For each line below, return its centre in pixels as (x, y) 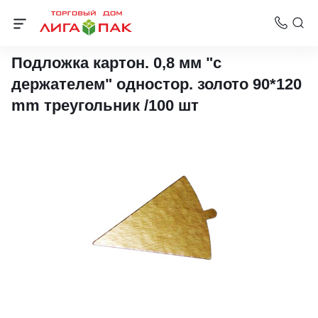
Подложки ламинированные (88, 34)
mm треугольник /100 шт (105, 105)
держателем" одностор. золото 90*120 (157, 84)
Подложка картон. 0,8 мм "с (116, 63)
